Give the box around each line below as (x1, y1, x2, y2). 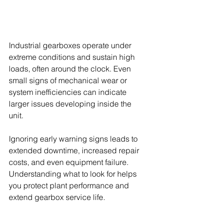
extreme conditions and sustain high (9, 52, 137, 62)
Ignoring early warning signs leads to (9, 133, 140, 144)
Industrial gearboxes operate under (9, 40, 133, 50)
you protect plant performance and (9, 180, 131, 190)
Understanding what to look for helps (9, 168, 139, 179)
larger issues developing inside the (9, 98, 133, 109)
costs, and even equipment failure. (9, 157, 130, 167)
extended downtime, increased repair (9, 145, 141, 155)
